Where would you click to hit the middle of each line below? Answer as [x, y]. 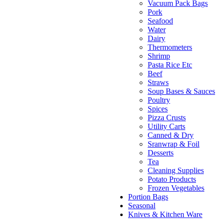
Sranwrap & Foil [174, 144]
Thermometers [170, 47]
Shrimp [159, 56]
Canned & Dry [171, 135]
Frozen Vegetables [176, 188]
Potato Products [172, 179]
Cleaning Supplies [176, 171]
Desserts [161, 153]
